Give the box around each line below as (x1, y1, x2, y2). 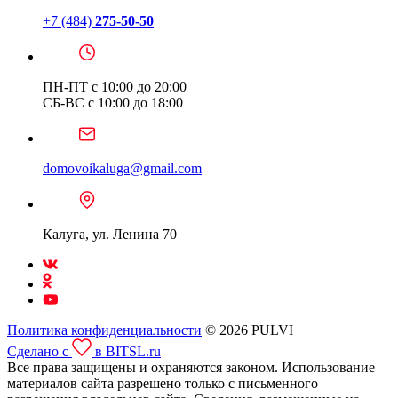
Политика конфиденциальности (7, 322, 202, 338)
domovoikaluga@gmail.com (43, 161, 202, 176)
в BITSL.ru (92, 344, 161, 359)
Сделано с (7, 344, 72, 359)
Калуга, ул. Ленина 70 (43, 227, 177, 242)
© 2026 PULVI (202, 322, 293, 338)
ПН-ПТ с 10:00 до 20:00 (43, 79, 187, 94)
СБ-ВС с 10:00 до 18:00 (43, 95, 183, 110)
